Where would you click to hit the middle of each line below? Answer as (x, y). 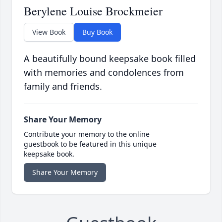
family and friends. (63, 86)
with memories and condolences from (104, 72)
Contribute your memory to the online (87, 134)
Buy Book (97, 32)
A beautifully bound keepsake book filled (110, 58)
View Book (49, 32)
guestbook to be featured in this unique (90, 144)
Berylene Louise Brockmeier (93, 11)
